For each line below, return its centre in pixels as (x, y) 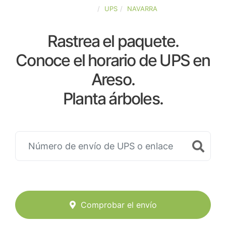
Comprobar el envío (119, 205)
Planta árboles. (113, 99)
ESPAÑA (82, 9)
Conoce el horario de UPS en (113, 60)
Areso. (113, 79)
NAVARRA (142, 9)
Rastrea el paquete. (113, 41)
